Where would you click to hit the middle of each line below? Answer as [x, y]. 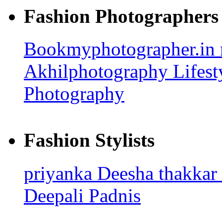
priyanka [60, 173]
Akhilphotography [98, 71]
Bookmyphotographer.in [122, 49]
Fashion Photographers [121, 16]
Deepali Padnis [82, 195]
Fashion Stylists [89, 140]
